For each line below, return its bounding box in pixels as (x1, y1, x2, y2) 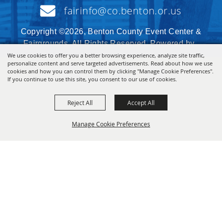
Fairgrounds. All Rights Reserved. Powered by (23, 39, 199, 48)
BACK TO (9, 164, 39, 173)
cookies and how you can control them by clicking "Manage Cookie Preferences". (7, 67, 214, 75)
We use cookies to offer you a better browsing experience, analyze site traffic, (7, 52, 205, 59)
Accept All (127, 99, 155, 107)
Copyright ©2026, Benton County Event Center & (20, 27, 202, 36)
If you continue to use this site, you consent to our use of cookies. (7, 75, 177, 83)
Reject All (67, 99, 93, 107)
